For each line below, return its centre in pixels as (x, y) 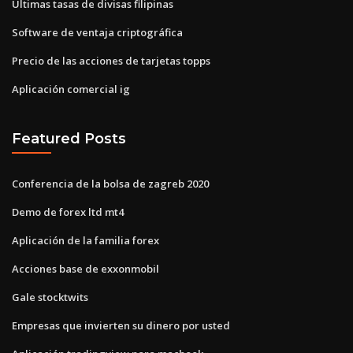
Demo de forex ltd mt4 (68, 212)
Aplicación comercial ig (71, 89)
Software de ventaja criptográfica (97, 32)
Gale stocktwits (50, 297)
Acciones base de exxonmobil (85, 268)
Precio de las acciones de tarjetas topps (111, 60)
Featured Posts (69, 139)
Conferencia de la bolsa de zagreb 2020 (110, 183)
